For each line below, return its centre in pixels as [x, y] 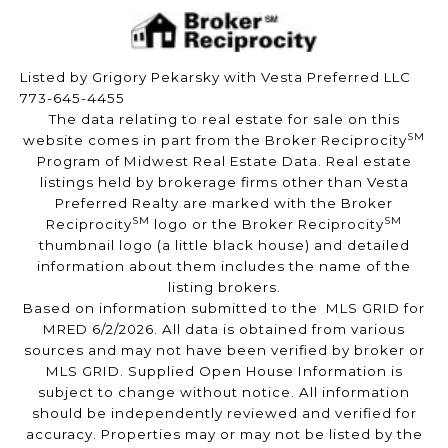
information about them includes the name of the [224, 266]
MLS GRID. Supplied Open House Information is [224, 371]
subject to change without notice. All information [224, 392]
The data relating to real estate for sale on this [224, 119]
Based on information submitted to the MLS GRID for [224, 308]
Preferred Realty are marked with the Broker [224, 203]
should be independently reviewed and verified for [224, 413]
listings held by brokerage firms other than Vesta [224, 182]
